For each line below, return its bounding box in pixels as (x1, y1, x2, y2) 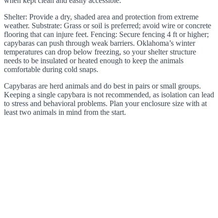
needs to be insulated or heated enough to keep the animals (4, 56, 183, 65)
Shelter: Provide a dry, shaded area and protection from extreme (4, 13, 199, 21)
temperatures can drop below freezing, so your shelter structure (4, 48, 196, 56)
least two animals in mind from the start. (4, 108, 126, 117)
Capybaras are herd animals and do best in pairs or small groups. (4, 82, 201, 91)
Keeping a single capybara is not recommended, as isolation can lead (4, 91, 214, 99)
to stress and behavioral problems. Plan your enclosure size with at (4, 99, 207, 108)
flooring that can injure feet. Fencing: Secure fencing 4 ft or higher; (4, 30, 209, 39)
